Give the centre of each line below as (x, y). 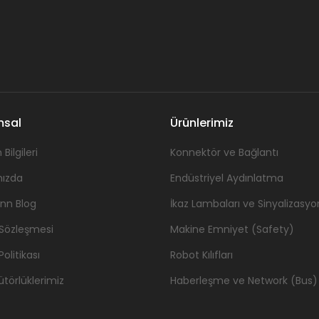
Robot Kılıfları (202, 255)
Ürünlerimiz (202, 122)
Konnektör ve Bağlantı (224, 152)
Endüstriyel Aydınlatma (227, 178)
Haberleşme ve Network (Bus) (244, 280)
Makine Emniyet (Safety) (232, 229)
